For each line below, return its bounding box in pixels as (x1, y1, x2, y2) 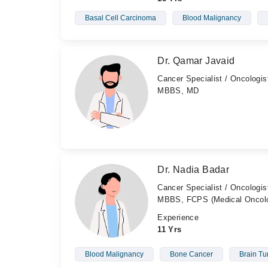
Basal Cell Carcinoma (84, 14, 156, 22)
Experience (157, 213, 199, 223)
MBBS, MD (157, 86, 199, 95)
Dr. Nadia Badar (157, 165, 230, 175)
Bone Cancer (169, 250, 213, 259)
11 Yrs (157, 225, 182, 234)
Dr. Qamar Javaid (157, 56, 235, 66)
